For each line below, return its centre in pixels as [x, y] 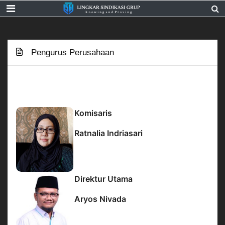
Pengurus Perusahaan [71, 52]
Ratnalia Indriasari [108, 133]
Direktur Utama [103, 179]
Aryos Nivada [100, 199]
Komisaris [93, 113]
